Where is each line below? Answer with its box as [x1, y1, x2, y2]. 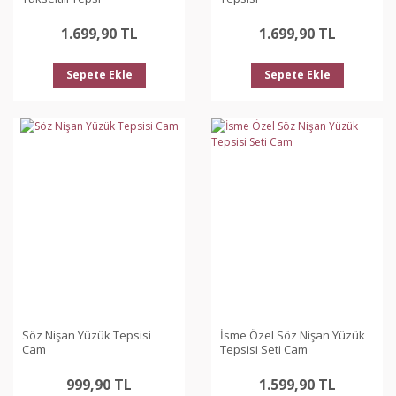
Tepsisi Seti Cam [220, 341, 308, 357]
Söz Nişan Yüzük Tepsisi [22, 327, 151, 343]
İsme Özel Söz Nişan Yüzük [220, 327, 365, 343]
